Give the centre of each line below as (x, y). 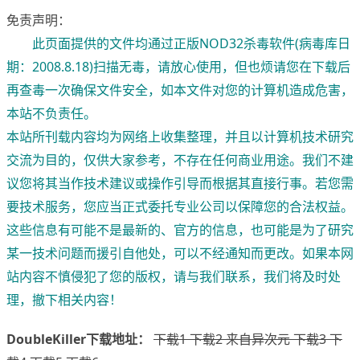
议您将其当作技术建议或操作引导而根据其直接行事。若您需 (180, 184)
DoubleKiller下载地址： (78, 340)
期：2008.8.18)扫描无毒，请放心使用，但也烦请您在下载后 (178, 67)
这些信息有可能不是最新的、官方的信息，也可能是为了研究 (180, 230)
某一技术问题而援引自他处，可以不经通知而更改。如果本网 (180, 254)
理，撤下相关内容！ (64, 300)
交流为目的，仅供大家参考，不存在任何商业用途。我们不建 (180, 160)
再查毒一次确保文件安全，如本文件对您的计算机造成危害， (180, 90)
